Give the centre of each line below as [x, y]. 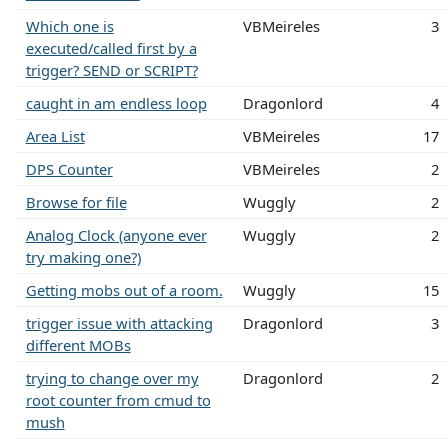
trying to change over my [112, 377]
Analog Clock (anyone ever [116, 234]
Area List [55, 135]
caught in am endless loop [116, 102]
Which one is [69, 25]
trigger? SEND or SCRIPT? [111, 69]
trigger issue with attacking [119, 322]
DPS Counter [69, 168]
